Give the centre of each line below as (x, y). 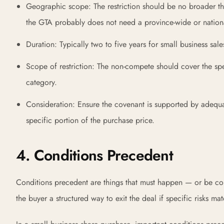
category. (41, 82)
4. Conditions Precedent (94, 155)
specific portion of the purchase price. (90, 120)
